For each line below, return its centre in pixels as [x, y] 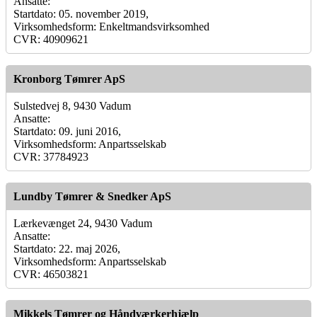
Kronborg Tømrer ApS [69, 79]
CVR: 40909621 [51, 39]
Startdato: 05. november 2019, [81, 13]
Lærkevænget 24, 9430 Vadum [83, 223]
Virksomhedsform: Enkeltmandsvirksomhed [111, 26]
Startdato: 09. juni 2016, [67, 131]
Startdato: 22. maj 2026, [67, 248]
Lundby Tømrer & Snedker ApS [92, 196]
